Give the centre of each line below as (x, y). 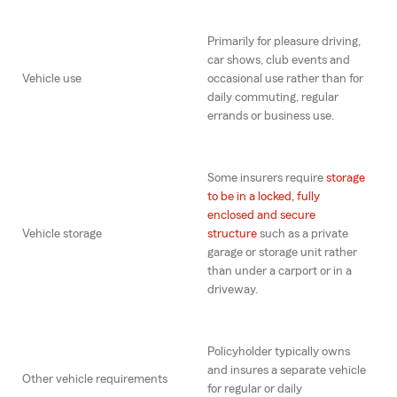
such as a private (303, 234)
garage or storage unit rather (282, 253)
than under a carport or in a (280, 272)
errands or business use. (271, 117)
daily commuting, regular (273, 98)
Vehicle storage (62, 234)
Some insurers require (267, 179)
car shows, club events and (279, 61)
